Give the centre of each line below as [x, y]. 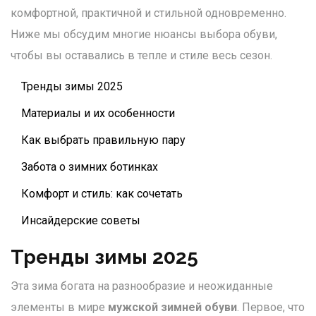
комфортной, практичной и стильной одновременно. [148, 13]
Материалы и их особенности [98, 114]
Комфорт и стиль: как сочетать [102, 194]
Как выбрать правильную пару [103, 140]
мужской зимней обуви [172, 308]
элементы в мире [59, 308]
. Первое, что [271, 308]
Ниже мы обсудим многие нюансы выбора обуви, [144, 35]
